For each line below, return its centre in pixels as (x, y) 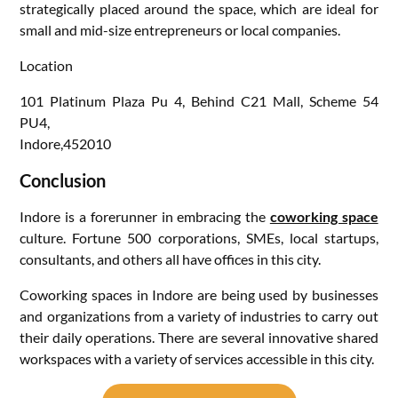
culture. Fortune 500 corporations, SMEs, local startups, (199, 237)
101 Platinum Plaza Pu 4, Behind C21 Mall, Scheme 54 (199, 100)
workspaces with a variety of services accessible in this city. (197, 358)
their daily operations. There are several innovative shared (199, 337)
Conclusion (63, 180)
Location (47, 65)
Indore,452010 (66, 143)
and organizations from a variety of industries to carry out (199, 315)
